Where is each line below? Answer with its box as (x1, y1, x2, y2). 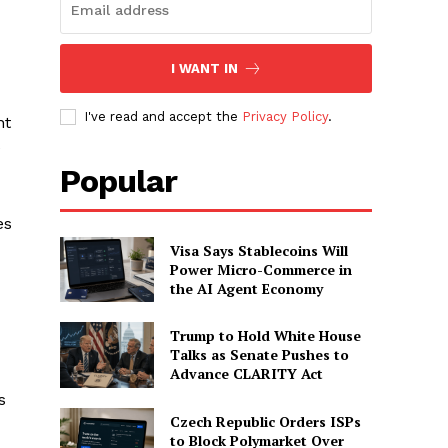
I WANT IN (170, 60, 238, 76)
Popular (60, 161, 178, 200)
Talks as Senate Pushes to (169, 345, 349, 365)
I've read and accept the (84, 108, 243, 124)
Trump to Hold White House (169, 326, 361, 346)
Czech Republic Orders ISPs (169, 411, 361, 431)
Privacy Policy (242, 108, 329, 124)
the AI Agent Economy (169, 278, 323, 298)
